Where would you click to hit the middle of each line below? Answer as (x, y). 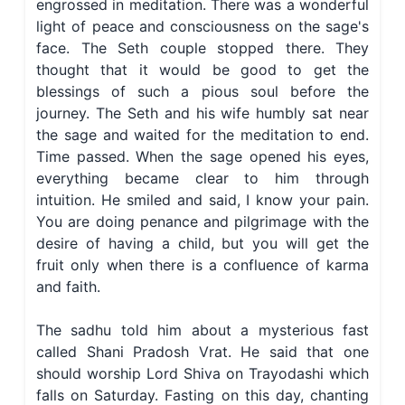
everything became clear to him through (202, 179)
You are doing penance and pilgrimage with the (202, 222)
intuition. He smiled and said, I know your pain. (202, 200)
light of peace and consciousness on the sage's (202, 27)
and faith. (68, 287)
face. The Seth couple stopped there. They (202, 48)
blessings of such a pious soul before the (202, 92)
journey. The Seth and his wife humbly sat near (202, 113)
